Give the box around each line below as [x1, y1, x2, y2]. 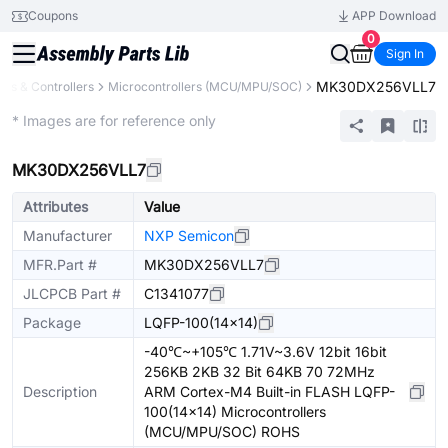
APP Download [352, 8, 436, 23]
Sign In [386, 46, 424, 61]
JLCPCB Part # [23, 285, 121, 302]
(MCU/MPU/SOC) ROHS [144, 423, 300, 440]
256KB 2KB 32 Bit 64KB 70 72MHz [144, 363, 375, 380]
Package [23, 314, 81, 331]
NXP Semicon [144, 227, 234, 244]
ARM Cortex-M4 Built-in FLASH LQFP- [144, 383, 395, 400]
